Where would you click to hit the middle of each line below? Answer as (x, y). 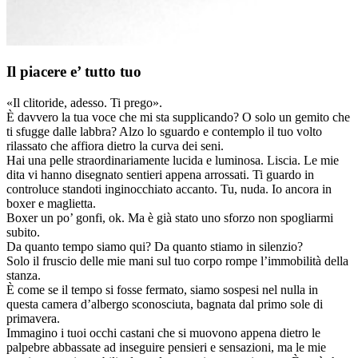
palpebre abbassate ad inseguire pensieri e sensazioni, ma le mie (166, 348)
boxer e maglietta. (51, 204)
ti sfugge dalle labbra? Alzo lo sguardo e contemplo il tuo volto (164, 132)
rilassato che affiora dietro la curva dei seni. (115, 146)
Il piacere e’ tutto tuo (74, 72)
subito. (23, 233)
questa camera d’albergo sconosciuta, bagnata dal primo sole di (165, 304)
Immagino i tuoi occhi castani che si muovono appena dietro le (163, 333)
